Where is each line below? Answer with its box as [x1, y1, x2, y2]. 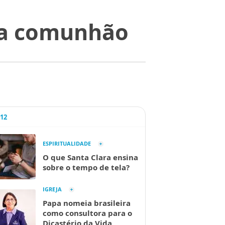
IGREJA [43, 185, 62, 193]
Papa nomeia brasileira [43, 198, 131, 208]
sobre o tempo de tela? [43, 162, 130, 172]
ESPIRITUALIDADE [43, 140, 91, 147]
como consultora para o [43, 208, 132, 218]
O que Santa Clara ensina [43, 152, 138, 162]
